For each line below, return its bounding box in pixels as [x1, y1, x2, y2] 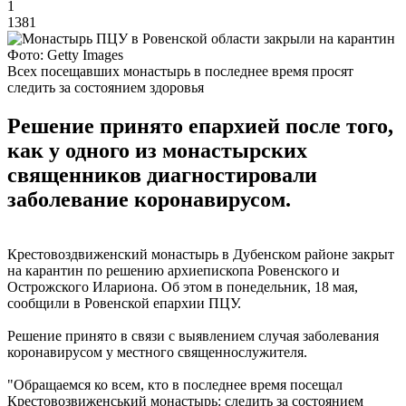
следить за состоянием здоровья [7, 79, 204, 95]
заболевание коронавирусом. [7, 187, 291, 211]
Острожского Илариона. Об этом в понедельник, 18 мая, [7, 278, 358, 295]
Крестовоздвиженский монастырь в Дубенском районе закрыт [7, 246, 394, 262]
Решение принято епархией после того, [7, 113, 393, 138]
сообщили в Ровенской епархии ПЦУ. [7, 295, 241, 311]
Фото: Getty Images [7, 46, 123, 63]
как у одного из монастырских [7, 138, 307, 162]
